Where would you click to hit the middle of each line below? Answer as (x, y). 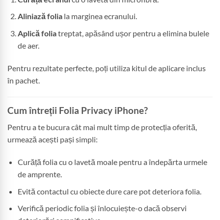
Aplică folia (37, 33)
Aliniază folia (40, 16)
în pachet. (24, 80)
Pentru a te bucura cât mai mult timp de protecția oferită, (102, 127)
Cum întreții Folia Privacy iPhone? (78, 110)
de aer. (28, 46)
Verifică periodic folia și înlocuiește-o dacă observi (102, 208)
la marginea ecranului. (99, 16)
